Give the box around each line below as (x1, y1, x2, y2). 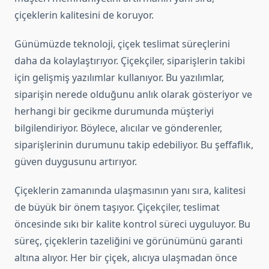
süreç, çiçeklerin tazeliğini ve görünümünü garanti (14, 234, 243, 248)
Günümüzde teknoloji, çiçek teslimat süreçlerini (14, 37, 230, 51)
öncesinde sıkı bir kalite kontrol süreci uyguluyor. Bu (14, 217, 250, 231)
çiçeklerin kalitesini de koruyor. (14, 8, 154, 22)
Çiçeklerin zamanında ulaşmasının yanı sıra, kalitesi (14, 184, 246, 198)
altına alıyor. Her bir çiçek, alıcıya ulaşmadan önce (14, 251, 237, 265)
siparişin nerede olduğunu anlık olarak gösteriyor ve (14, 88, 252, 101)
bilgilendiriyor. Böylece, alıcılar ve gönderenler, (14, 121, 222, 135)
